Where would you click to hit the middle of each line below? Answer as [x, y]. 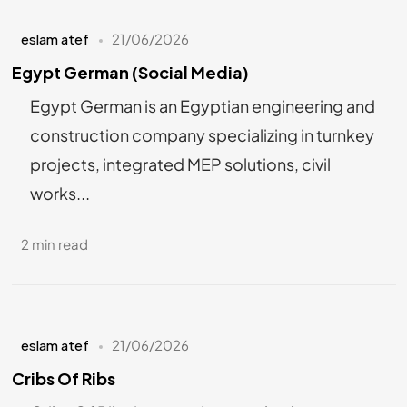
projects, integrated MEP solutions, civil [180, 164]
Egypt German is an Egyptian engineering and [202, 105]
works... [60, 193]
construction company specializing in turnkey [202, 134]
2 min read [55, 243]
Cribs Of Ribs [63, 379]
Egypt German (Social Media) [130, 73]
